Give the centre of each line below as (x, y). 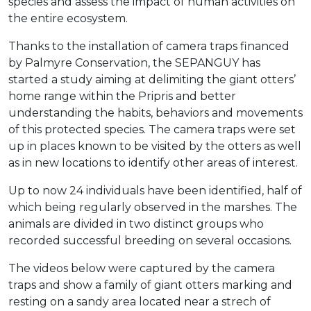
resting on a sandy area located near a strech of (140, 302)
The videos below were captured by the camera (142, 269)
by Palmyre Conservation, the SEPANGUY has (134, 63)
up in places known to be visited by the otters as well (155, 146)
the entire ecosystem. (68, 19)
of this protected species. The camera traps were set (152, 130)
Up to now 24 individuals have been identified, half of (155, 191)
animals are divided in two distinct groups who (136, 224)
